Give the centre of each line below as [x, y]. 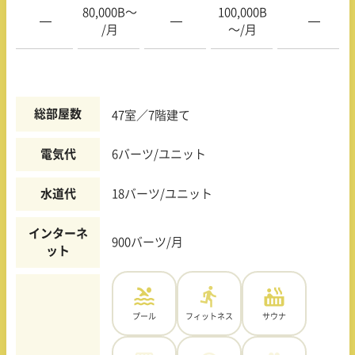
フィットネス [209, 317]
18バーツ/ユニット [162, 194]
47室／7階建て [151, 116]
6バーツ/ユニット [159, 155]
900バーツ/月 [147, 242]
